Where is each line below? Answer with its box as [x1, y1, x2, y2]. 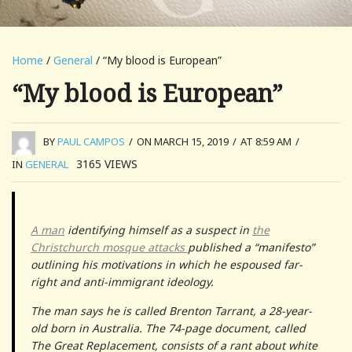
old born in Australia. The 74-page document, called [31, 320, 306, 335]
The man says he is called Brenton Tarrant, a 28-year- [31, 302, 312, 318]
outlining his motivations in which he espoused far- [31, 256, 302, 272]
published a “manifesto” [188, 239, 314, 255]
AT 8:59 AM [240, 134, 291, 149]
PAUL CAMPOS [57, 134, 125, 149]
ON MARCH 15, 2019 [137, 134, 229, 149]
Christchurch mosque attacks [31, 239, 188, 255]
